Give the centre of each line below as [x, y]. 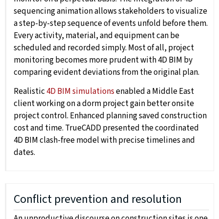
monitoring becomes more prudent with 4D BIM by [103, 60]
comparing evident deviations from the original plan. [107, 73]
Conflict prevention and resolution [98, 199]
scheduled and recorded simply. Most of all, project [104, 48]
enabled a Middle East [154, 92]
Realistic [30, 92]
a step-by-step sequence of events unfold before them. [111, 24]
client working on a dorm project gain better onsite [104, 104]
